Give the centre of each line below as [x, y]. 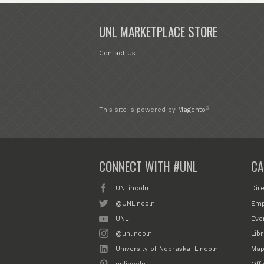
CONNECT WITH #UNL [148, 167]
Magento [192, 110]
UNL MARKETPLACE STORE [158, 32]
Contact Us [117, 54]
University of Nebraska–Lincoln [167, 249]
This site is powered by [138, 110]
